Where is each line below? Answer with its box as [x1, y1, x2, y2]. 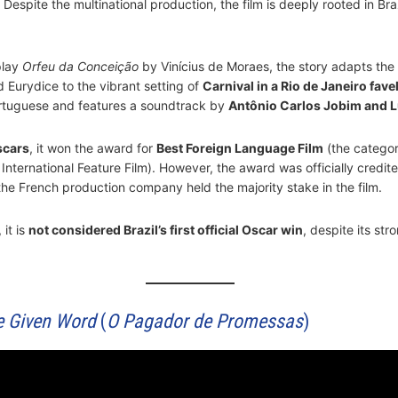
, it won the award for [28, 139, 156, 155]
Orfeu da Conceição [21, 58, 139, 74]
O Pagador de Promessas [106, 309, 303, 332]
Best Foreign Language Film [155, 139, 323, 155]
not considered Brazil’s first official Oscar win [28, 221, 303, 237]
